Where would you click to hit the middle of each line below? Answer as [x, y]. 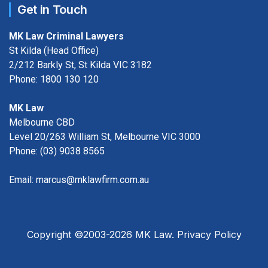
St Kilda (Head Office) [54, 51]
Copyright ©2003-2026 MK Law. [102, 235]
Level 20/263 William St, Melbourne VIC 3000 [105, 137]
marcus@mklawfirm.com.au [92, 180]
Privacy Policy [209, 235]
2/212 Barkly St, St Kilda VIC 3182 [80, 65]
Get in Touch [53, 10]
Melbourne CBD [42, 123]
